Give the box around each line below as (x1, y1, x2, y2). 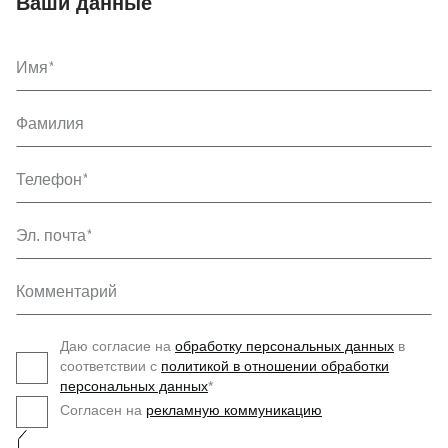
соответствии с (60, 358, 161, 374)
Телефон (16, 171, 82, 188)
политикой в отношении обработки (161, 358, 389, 374)
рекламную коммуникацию (146, 402, 322, 418)
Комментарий (16, 283, 117, 300)
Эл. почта (16, 227, 86, 244)
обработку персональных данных (175, 338, 394, 354)
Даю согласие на (60, 338, 175, 354)
